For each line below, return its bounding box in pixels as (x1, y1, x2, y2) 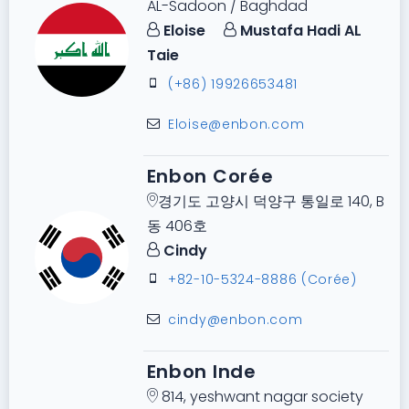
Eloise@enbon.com (168, 115, 305, 134)
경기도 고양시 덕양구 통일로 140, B (157, 191, 384, 213)
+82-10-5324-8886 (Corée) (168, 270, 357, 289)
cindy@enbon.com (168, 310, 303, 330)
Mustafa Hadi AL (236, 20, 362, 42)
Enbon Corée (146, 163, 274, 190)
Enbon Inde (146, 359, 257, 385)
